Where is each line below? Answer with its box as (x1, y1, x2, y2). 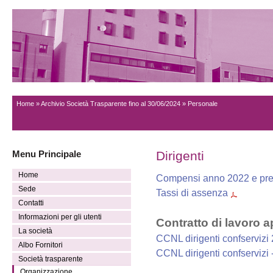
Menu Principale (12, 149, 81, 159)
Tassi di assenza (156, 187, 228, 199)
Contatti (18, 199, 44, 207)
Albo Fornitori (18, 241, 63, 249)
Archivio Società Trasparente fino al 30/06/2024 (41, 100, 180, 107)
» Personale (180, 100, 218, 107)
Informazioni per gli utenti (18, 213, 102, 221)
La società (18, 227, 52, 235)
